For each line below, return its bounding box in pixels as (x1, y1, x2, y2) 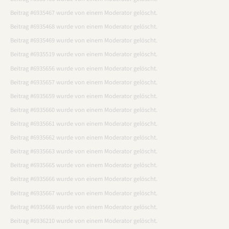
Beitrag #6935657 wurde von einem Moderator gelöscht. (10, 77, 157, 87)
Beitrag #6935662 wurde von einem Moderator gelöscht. (10, 133, 157, 143)
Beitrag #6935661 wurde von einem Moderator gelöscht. (10, 119, 157, 128)
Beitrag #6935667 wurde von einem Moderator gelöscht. (10, 188, 157, 198)
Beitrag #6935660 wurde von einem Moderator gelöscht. (10, 105, 157, 114)
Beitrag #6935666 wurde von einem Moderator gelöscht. (10, 174, 157, 184)
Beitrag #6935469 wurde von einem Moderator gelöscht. (10, 36, 157, 45)
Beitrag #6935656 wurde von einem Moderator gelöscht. (10, 63, 157, 73)
